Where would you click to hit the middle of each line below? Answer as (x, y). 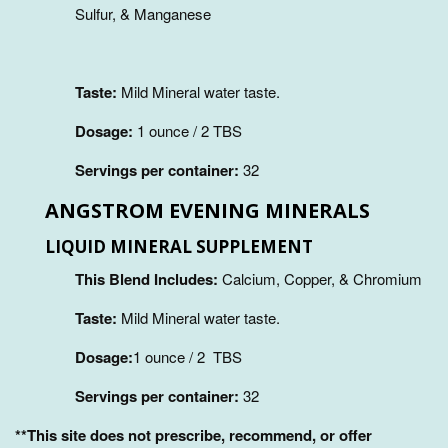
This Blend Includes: (146, 278)
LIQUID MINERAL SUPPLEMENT (179, 247)
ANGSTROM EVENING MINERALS (207, 211)
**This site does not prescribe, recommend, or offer (193, 434)
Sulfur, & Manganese (143, 14)
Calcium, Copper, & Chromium (322, 278)
